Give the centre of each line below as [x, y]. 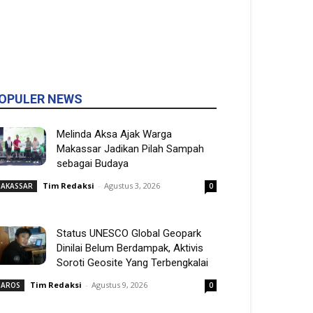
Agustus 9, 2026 [119, 285]
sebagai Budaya [93, 163]
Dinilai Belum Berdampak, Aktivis [130, 248]
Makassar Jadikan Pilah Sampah [130, 149]
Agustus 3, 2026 [132, 185]
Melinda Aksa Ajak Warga [114, 134]
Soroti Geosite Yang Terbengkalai [132, 263]
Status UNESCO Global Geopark [129, 233]
